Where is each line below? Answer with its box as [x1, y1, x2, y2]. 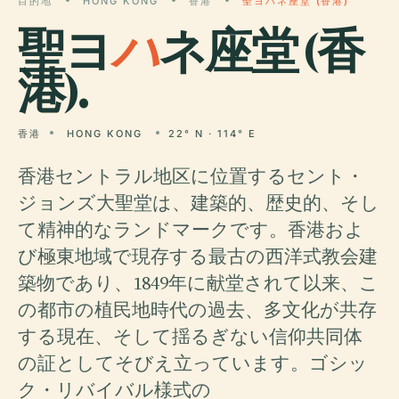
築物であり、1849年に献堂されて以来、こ [18, 270, 379, 296]
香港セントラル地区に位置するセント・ [18, 163, 364, 189]
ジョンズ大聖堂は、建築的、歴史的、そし [18, 190, 379, 216]
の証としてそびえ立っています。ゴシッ [18, 350, 368, 376]
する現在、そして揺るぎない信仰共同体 [18, 323, 362, 349]
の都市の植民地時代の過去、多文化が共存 [18, 297, 377, 322]
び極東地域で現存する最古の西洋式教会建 [18, 243, 378, 269]
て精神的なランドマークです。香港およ [18, 216, 364, 242]
